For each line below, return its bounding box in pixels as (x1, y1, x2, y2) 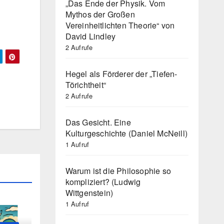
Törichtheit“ (65, 78, 106, 90)
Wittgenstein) (65, 186, 113, 198)
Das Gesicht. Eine (65, 116, 131, 128)
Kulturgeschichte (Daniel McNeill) (65, 127, 188, 139)
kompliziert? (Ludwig (65, 175, 141, 187)
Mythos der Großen (65, 8, 135, 20)
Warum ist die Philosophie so (65, 164, 171, 176)
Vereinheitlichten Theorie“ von (65, 19, 175, 31)
